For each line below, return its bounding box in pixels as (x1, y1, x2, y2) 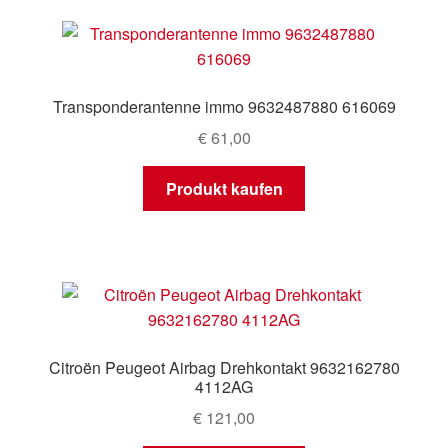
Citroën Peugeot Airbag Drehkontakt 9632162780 (48, 355, 400, 379)
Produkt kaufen (165, 176, 283, 200)
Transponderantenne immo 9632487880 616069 (52, 95, 396, 119)
